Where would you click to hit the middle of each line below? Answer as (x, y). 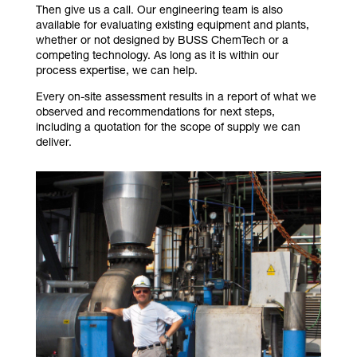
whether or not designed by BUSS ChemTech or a (162, 42)
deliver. (53, 144)
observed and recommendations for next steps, (155, 114)
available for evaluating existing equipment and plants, (172, 27)
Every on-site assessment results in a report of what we (176, 98)
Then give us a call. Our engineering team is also (159, 12)
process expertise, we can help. (116, 72)
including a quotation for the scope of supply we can (168, 129)
